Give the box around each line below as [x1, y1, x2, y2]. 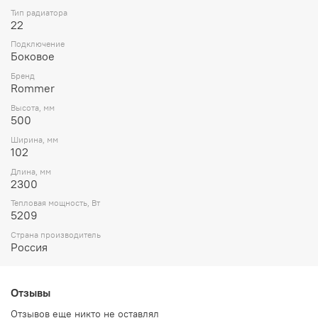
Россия [11, 240, 48, 255]
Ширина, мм [11, 133, 58, 145]
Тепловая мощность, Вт [11, 197, 100, 209]
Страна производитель [11, 229, 101, 241]
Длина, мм [11, 165, 51, 177]
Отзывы [11, 285, 50, 300]
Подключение [11, 38, 65, 50]
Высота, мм [11, 102, 55, 114]
